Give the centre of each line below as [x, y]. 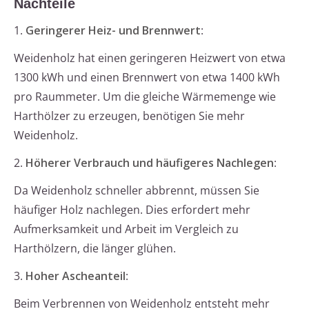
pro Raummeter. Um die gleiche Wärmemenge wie [145, 97]
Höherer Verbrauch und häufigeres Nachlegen [150, 163]
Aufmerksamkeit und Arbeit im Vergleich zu [126, 229]
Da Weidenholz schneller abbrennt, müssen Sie [137, 191]
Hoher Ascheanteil [76, 276]
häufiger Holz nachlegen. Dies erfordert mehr [132, 210]
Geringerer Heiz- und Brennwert [113, 31]
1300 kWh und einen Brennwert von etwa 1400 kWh [147, 78]
